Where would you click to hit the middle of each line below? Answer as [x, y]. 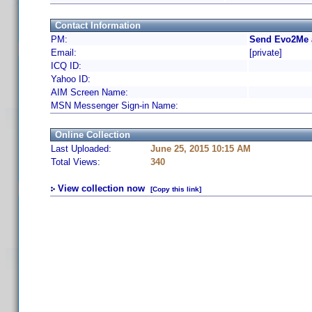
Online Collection [93, 135]
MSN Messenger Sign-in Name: [115, 106]
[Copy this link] [176, 189]
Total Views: [76, 162]
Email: [64, 53]
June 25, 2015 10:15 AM [201, 149]
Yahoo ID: [71, 79]
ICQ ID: [66, 66]
